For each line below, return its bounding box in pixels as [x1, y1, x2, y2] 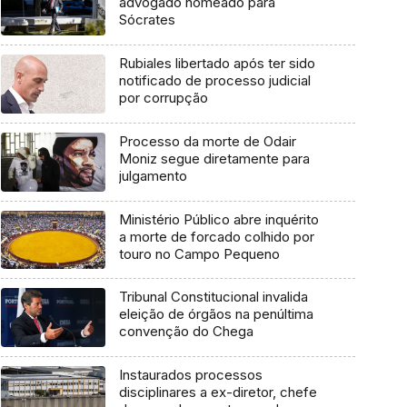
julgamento [118, 166, 187, 184]
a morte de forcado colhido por [118, 227, 314, 245]
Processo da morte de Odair [118, 132, 296, 150]
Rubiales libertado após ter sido [118, 55, 315, 73]
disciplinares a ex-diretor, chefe [118, 383, 317, 402]
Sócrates [118, 11, 175, 29]
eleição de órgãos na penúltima [118, 305, 313, 323]
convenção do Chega [118, 323, 253, 341]
